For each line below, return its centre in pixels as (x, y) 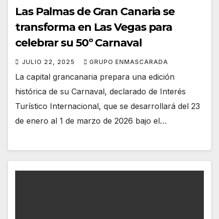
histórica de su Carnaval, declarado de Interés (100, 91)
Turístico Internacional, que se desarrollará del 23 (108, 106)
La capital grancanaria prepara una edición (95, 77)
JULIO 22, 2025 (49, 62)
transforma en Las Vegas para (94, 27)
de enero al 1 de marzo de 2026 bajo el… (91, 120)
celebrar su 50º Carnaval (78, 43)
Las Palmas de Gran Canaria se (95, 11)
